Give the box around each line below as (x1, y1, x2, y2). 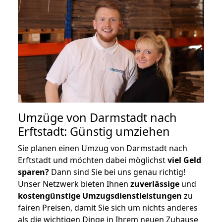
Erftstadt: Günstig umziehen (18, 123, 170, 139)
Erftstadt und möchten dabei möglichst (18, 154, 167, 166)
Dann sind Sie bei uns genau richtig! (49, 166, 185, 177)
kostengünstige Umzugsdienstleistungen (18, 190, 182, 201)
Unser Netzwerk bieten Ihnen (18, 178, 130, 189)
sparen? (18, 166, 49, 177)
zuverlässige (130, 178, 179, 189)
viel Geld (167, 154, 201, 166)
